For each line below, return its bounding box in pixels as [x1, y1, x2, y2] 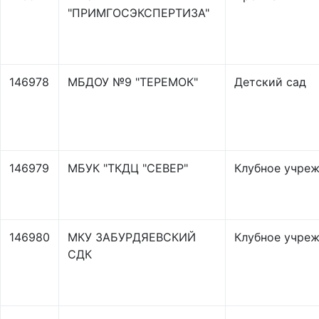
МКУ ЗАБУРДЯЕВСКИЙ [68, 230, 196, 244]
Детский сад [234, 75, 306, 89]
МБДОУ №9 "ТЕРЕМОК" [68, 75, 198, 89]
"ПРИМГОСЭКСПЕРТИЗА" [68, 6, 209, 20]
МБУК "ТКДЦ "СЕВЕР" [68, 161, 188, 175]
